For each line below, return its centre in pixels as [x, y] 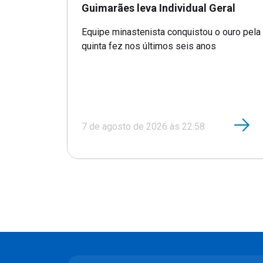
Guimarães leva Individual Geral [159, 8]
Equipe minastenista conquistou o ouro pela [171, 32]
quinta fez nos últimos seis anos [149, 46]
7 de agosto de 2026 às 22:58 [143, 126]
